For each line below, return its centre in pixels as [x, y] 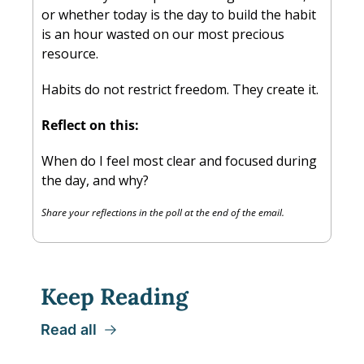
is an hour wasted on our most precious [163, 34]
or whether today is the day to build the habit [179, 15]
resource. [70, 54]
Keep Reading [115, 297]
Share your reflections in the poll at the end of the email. [163, 212]
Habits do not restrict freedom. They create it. [180, 89]
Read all [69, 329]
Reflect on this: [90, 125]
